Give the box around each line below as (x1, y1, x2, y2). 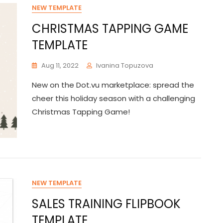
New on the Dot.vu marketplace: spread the (32, 80, 194, 90)
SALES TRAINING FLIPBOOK (32, 196, 181, 212)
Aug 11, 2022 (41, 61, 79, 70)
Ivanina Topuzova (96, 61, 153, 70)
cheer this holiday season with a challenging (32, 93, 195, 104)
